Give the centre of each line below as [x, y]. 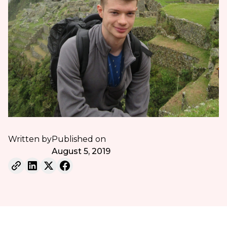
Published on [79, 139]
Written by [30, 139]
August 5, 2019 [81, 152]
